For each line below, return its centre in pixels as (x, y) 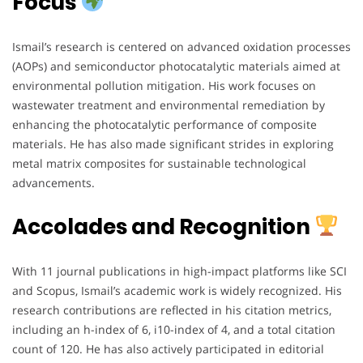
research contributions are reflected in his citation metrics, (172, 310)
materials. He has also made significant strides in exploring (173, 143)
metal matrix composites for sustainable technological (159, 163)
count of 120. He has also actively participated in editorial (168, 348)
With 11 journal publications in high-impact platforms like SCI (179, 271)
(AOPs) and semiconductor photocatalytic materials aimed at (176, 66)
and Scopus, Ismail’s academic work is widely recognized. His (177, 290)
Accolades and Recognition (163, 226)
